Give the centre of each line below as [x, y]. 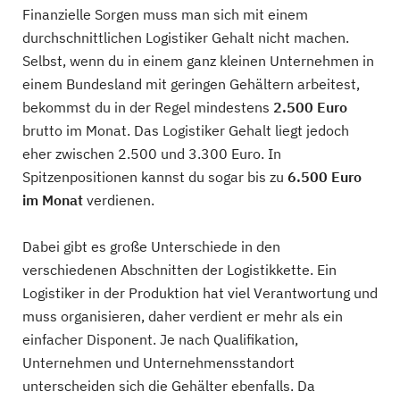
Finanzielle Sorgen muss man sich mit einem [165, 14]
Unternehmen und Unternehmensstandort [158, 362]
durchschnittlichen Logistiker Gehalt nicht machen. [186, 37]
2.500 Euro [310, 107]
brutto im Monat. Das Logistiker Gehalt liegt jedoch [186, 130]
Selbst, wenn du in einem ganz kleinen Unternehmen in [198, 61]
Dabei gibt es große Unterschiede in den [151, 246]
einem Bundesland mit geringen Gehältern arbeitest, [191, 84]
